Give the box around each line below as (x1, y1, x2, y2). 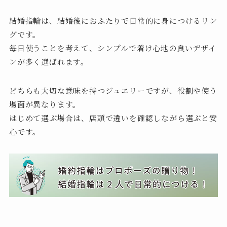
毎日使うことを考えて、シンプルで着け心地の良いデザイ (9, 43, 216, 54)
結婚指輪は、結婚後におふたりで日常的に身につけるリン (9, 15, 217, 26)
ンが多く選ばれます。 (9, 56, 89, 67)
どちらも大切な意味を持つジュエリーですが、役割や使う (9, 85, 217, 96)
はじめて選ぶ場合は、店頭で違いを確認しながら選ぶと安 (9, 112, 217, 124)
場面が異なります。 (9, 99, 81, 110)
